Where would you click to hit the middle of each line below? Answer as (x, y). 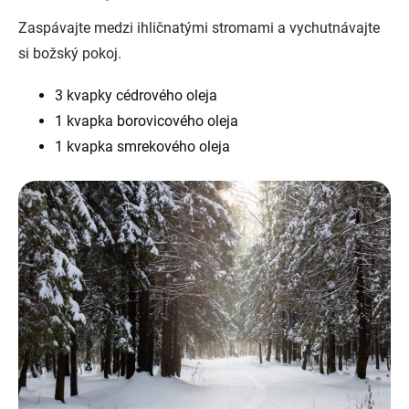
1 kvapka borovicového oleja (147, 121)
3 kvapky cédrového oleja (136, 96)
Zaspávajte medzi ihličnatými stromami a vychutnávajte (199, 28)
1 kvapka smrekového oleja (142, 147)
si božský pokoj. (70, 54)
